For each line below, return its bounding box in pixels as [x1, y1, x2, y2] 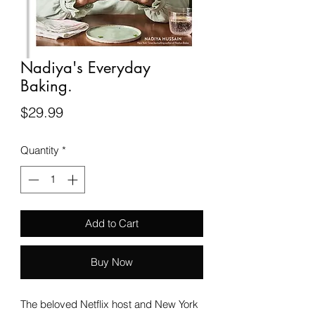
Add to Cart [85, 216, 139, 230]
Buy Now [91, 255, 133, 269]
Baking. [20, 76, 72, 96]
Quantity [20, 143, 59, 157]
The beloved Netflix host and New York [20, 297, 198, 311]
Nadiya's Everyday [20, 58, 150, 77]
